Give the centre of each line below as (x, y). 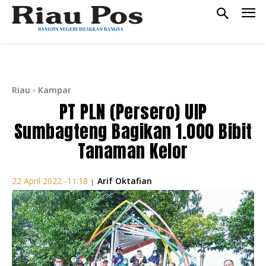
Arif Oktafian (125, 180)
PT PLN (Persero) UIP (133, 112)
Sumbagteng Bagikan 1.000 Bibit (133, 131)
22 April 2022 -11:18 (50, 181)
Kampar (55, 90)
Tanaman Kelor (133, 151)
